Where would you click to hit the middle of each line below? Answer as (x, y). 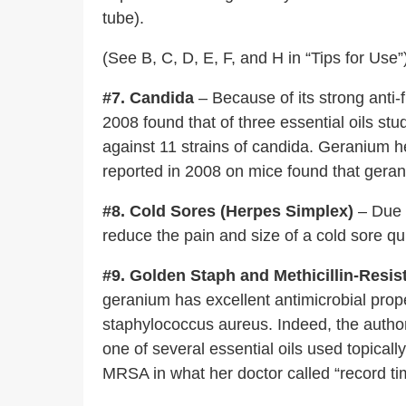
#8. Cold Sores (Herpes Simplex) (228, 211)
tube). (123, 18)
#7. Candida (148, 98)
